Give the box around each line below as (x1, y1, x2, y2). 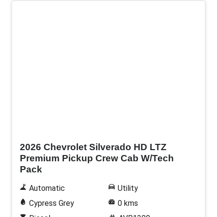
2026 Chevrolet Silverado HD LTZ (20, 142, 167, 153)
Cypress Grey (29, 199, 74, 208)
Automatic (29, 184, 65, 193)
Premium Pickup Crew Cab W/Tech (20, 153, 174, 164)
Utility (117, 184, 138, 193)
